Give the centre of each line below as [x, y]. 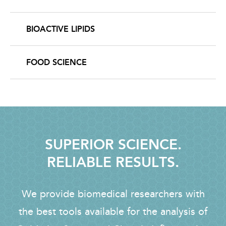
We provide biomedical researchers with [113, 194]
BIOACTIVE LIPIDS [61, 29]
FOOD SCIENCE [56, 63]
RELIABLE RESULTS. [113, 163]
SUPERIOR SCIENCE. [113, 145]
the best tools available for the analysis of [113, 212]
